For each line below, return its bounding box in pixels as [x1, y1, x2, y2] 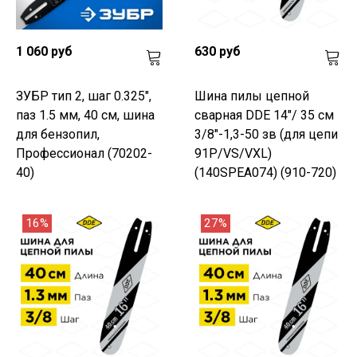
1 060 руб [16, 43, 73, 59]
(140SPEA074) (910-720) [194, 164, 336, 180]
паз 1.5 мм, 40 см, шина [16, 107, 155, 123]
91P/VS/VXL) [194, 145, 272, 161]
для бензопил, [16, 126, 100, 142]
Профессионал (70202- [16, 145, 152, 161]
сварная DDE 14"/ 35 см [194, 107, 334, 123]
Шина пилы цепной [194, 88, 309, 104]
